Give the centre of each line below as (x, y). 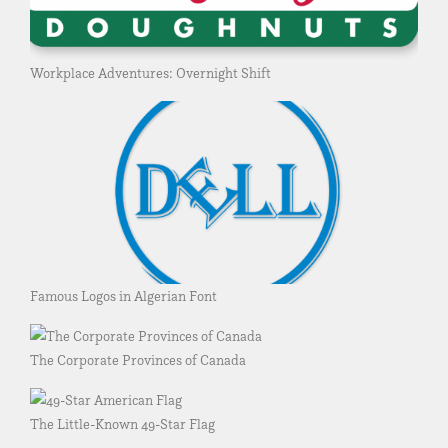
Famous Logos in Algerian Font (123, 295)
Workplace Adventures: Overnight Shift (150, 73)
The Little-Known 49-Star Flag (122, 423)
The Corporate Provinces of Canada (138, 359)
